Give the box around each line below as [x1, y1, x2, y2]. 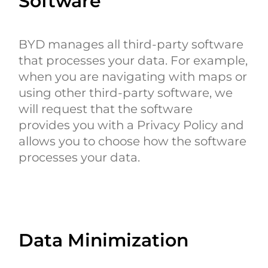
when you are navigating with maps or [19, 69, 248, 84]
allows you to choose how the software [19, 133, 247, 148]
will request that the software [19, 101, 193, 116]
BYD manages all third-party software [19, 36, 244, 51]
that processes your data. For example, [19, 53, 248, 68]
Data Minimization [19, 229, 189, 251]
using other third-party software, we [19, 85, 233, 100]
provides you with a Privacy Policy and [19, 117, 245, 132]
